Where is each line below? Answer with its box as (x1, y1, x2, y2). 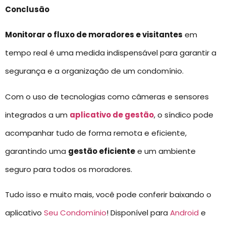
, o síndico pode (154, 109, 213, 120)
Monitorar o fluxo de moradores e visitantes (5, 29, 183, 40)
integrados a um (5, 109, 70, 120)
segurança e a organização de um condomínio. (5, 66, 184, 77)
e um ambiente (135, 145, 196, 156)
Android (170, 207, 199, 218)
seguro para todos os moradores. (5, 163, 132, 175)
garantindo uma (5, 145, 68, 156)
